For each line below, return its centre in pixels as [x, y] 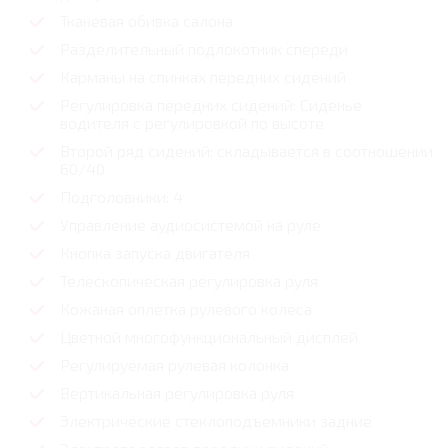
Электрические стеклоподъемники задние [216, 421]
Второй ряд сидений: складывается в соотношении [246, 151]
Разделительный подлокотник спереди [204, 49]
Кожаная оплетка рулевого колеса [186, 309]
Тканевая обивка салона [146, 21]
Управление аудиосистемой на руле [190, 225]
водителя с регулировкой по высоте [192, 123]
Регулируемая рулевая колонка [174, 365]
